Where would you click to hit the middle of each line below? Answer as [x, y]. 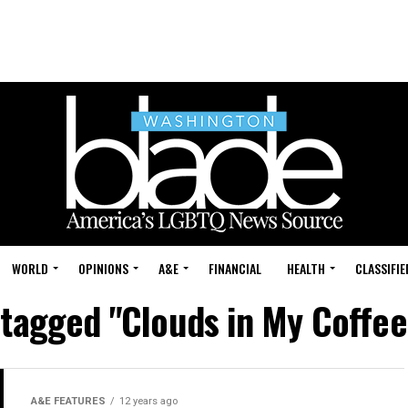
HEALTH [306, 268]
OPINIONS [103, 268]
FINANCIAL [235, 268]
